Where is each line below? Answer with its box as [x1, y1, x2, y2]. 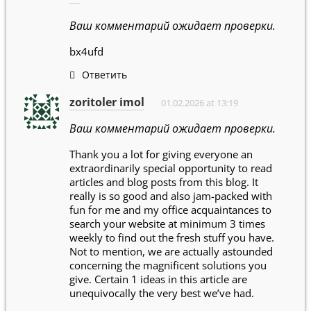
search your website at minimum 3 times [69, 216, 265, 230]
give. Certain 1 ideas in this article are [69, 271, 247, 286]
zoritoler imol [69, 94, 144, 110]
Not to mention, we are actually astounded [69, 244, 273, 258]
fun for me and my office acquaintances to [69, 202, 271, 217]
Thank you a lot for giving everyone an [69, 146, 253, 161]
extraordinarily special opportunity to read [69, 160, 272, 175]
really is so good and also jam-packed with [69, 188, 272, 203]
